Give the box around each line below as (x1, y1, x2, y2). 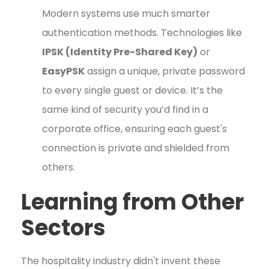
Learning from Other (21, 187, 244, 217)
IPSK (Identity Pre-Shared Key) (42, 45, 198, 59)
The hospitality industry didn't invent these (21, 254, 220, 268)
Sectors (21, 213, 106, 243)
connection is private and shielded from (42, 141, 229, 155)
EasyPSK (42, 64, 85, 78)
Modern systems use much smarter (42, 7, 210, 20)
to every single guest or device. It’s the (42, 83, 223, 97)
